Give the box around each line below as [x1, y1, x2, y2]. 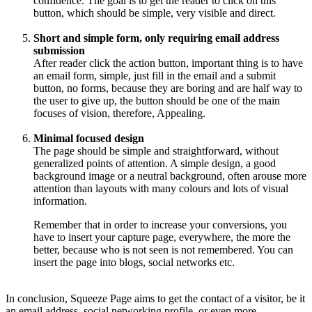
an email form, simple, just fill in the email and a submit [33, 69, 276, 81]
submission [33, 44, 85, 56]
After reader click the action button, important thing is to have [33, 56, 303, 69]
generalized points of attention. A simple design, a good [33, 157, 276, 169]
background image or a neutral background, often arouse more [33, 169, 306, 182]
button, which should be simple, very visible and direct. [33, 6, 276, 19]
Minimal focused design [33, 132, 144, 144]
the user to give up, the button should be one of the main [33, 94, 280, 107]
